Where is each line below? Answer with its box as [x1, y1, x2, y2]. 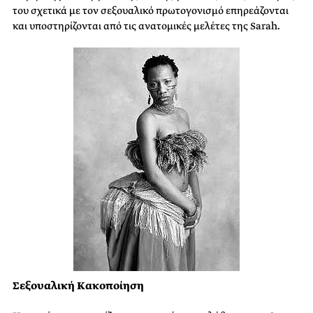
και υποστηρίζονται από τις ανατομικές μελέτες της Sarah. [13, 19, 280, 34]
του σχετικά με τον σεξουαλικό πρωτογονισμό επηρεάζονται [13, 3, 289, 18]
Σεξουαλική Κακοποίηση [13, 278, 144, 294]
